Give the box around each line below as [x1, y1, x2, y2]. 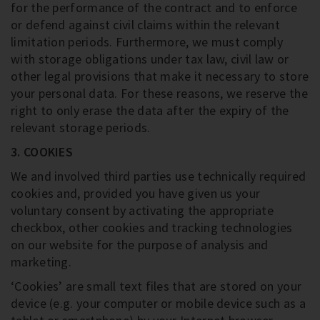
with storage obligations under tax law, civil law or [11, 51, 289, 67]
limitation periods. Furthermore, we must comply [11, 34, 284, 50]
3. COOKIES [11, 144, 73, 160]
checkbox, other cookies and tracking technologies [11, 219, 293, 236]
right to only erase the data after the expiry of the [11, 102, 289, 119]
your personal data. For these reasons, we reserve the [11, 85, 308, 101]
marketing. [11, 254, 72, 270]
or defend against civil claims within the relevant [11, 16, 280, 33]
